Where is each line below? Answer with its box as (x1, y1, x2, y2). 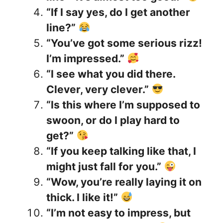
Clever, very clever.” (46, 83, 149, 96)
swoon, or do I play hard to (46, 113, 180, 126)
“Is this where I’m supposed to (46, 98, 200, 111)
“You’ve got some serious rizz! (46, 36, 202, 49)
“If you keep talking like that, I (46, 144, 196, 157)
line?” (46, 21, 76, 34)
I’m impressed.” (46, 52, 124, 65)
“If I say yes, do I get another (46, 5, 190, 18)
